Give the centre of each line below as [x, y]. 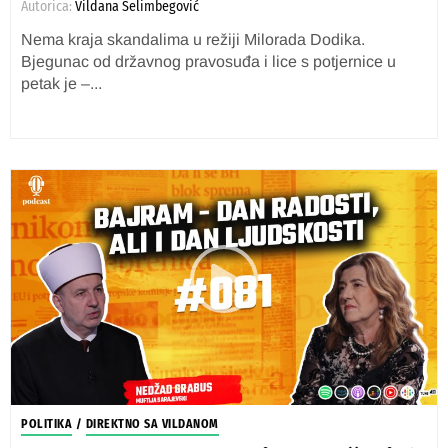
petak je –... [61, 83]
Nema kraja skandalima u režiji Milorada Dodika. [193, 39]
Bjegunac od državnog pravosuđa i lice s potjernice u [208, 61]
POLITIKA [46, 424]
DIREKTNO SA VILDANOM [152, 424]
